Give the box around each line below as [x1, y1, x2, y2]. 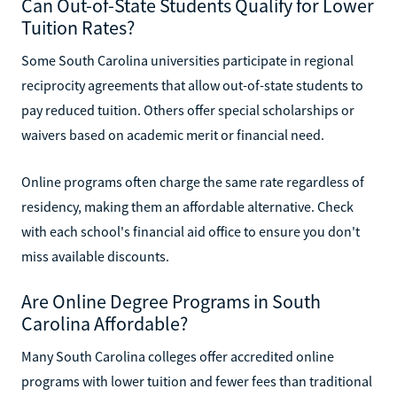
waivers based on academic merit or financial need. [21, 125, 324, 144]
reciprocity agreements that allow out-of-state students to [21, 75, 363, 94]
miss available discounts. [21, 246, 169, 265]
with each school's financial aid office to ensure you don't [21, 222, 360, 240]
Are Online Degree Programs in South [21, 288, 321, 314]
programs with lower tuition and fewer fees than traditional [21, 371, 372, 390]
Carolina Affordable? [21, 310, 188, 336]
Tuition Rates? [21, 14, 135, 40]
